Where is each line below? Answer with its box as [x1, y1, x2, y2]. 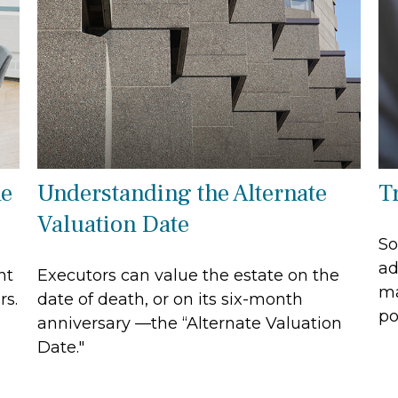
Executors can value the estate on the [37, 265, 340, 285]
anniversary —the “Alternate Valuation [37, 313, 343, 333]
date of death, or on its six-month [37, 289, 304, 309]
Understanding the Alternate [37, 177, 328, 209]
